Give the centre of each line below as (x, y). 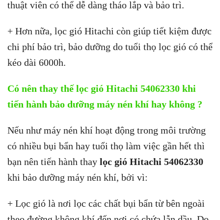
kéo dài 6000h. (37, 63)
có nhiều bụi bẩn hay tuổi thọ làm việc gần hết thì (106, 146)
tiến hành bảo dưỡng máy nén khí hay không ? (105, 104)
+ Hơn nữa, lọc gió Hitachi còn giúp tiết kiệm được (110, 31)
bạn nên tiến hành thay (54, 161)
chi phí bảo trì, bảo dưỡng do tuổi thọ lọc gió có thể (110, 47)
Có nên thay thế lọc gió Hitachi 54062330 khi (102, 88)
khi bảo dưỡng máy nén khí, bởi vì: (78, 177)
